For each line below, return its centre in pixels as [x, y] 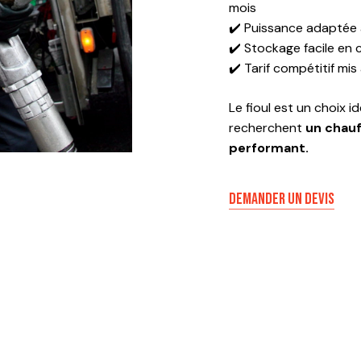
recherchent [267, 127]
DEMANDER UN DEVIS [281, 199]
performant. [268, 147]
